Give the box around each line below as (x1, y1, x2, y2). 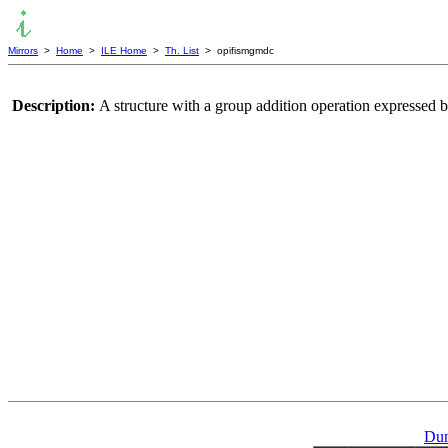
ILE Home (101, 45, 147, 56)
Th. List (165, 45, 199, 56)
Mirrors (8, 45, 38, 56)
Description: (11, 97, 99, 114)
